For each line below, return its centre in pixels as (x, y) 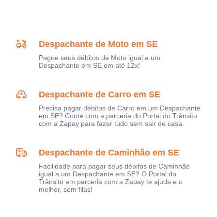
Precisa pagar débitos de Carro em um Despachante (120, 108)
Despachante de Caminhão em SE (109, 152)
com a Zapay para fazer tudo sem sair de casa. (111, 123)
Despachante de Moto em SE (98, 44)
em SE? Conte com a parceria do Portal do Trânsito (118, 116)
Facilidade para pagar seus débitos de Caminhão (114, 166)
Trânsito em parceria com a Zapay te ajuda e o (111, 181)
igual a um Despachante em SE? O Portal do (108, 174)
